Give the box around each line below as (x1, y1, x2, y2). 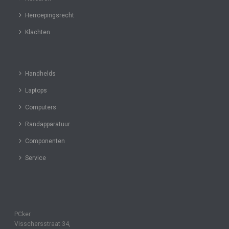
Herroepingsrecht (25, 12, 75, 19)
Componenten (25, 138, 65, 145)
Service (25, 154, 47, 162)
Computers (25, 104, 57, 111)
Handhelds (25, 70, 56, 78)
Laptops (25, 87, 48, 95)
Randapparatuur (25, 121, 71, 128)
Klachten (25, 29, 51, 36)
